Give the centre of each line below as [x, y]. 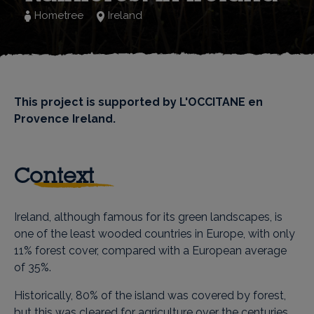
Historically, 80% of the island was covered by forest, [150, 295]
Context [54, 175]
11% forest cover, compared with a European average [150, 251]
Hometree [59, 15]
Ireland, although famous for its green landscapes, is [148, 217]
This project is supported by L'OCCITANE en [138, 102]
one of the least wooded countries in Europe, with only [155, 234]
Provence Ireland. [65, 119]
